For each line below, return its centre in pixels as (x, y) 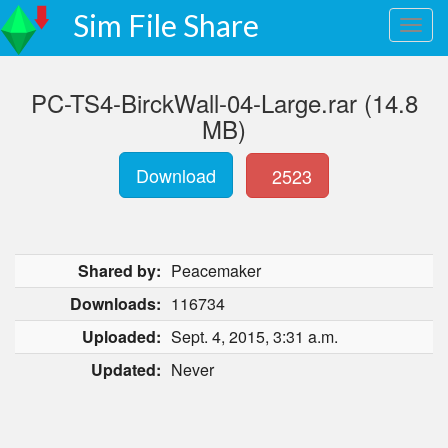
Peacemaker (216, 270)
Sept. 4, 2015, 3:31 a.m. (254, 336)
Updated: (126, 369)
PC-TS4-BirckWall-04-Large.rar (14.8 (224, 102)
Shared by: (119, 270)
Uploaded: (121, 336)
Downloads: (115, 303)
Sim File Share (166, 25)
